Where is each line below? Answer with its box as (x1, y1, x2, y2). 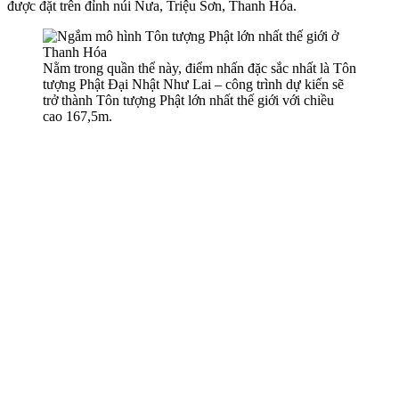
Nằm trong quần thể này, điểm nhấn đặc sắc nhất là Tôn (43, 60, 356, 76)
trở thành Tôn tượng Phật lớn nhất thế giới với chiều (43, 92, 334, 108)
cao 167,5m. (43, 108, 112, 124)
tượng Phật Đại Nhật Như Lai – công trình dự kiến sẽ (43, 76, 344, 92)
